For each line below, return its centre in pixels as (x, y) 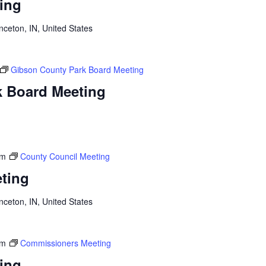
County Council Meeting (65, 156)
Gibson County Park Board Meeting (77, 69)
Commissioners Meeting (65, 243)
